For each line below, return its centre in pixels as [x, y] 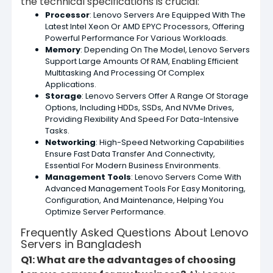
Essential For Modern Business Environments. [133, 165]
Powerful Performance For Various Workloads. [136, 38]
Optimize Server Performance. [105, 211]
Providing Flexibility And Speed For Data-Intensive [142, 119]
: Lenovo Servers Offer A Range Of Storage [165, 96]
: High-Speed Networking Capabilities [170, 142]
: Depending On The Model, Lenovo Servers [165, 49]
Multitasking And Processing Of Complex [125, 73]
